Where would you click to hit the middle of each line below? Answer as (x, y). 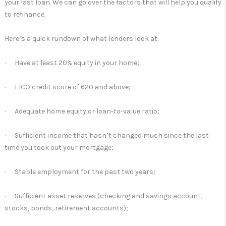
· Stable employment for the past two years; (80, 172)
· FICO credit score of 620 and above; (68, 87)
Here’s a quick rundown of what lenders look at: (82, 39)
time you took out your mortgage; (59, 148)
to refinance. (25, 14)
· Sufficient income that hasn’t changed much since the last (107, 135)
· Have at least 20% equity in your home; (72, 63)
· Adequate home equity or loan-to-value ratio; (82, 111)
